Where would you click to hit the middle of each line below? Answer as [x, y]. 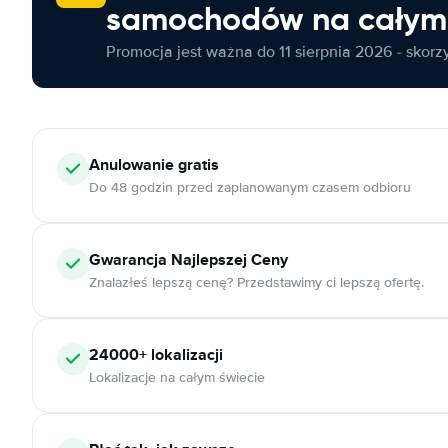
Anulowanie [131, 164]
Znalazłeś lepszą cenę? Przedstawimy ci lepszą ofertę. [256, 282]
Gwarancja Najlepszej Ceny [188, 259]
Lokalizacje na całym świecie [177, 377]
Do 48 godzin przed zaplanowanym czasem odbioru [250, 187]
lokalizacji [185, 354]
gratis [196, 164]
